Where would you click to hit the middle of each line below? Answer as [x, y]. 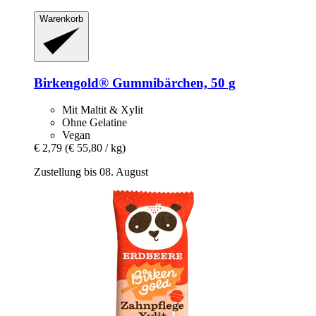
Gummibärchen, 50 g [172, 83]
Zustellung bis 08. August [91, 172]
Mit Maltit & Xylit [103, 110]
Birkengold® [71, 83]
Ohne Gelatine [95, 123]
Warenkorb [61, 18]
